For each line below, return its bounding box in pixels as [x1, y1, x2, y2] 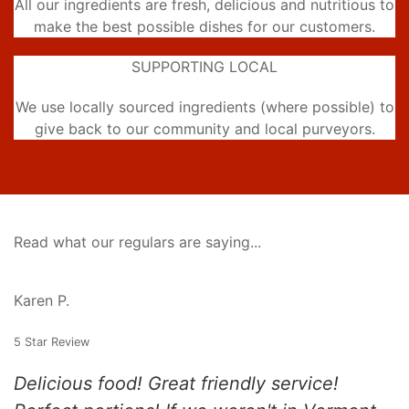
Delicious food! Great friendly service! [14, 372, 339, 395]
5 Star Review [14, 335, 89, 350]
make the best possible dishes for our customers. [34, 17, 375, 37]
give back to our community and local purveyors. [34, 120, 375, 139]
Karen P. [14, 291, 69, 310]
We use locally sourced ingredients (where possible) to [15, 98, 394, 117]
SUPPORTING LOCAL [131, 58, 278, 77]
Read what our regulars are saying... [14, 233, 261, 252]
